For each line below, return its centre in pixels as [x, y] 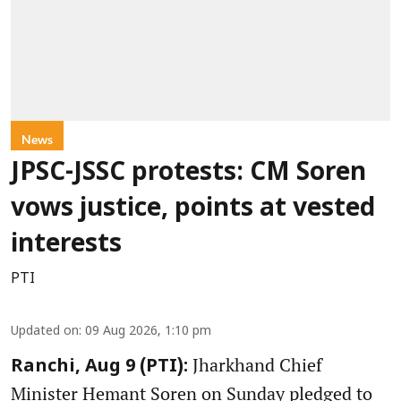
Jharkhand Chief [255, 365]
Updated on [45, 332]
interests [66, 246]
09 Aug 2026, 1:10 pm [148, 332]
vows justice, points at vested [193, 210]
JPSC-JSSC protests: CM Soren [188, 174]
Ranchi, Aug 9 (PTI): [99, 367]
